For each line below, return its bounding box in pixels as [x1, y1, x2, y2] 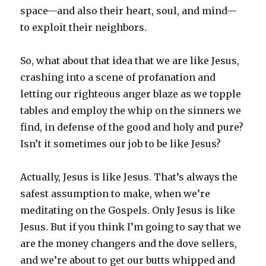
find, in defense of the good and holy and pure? [20, 121, 244, 133]
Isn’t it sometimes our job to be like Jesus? [20, 137, 221, 150]
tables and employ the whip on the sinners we [20, 104, 242, 116]
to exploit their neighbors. [20, 21, 147, 33]
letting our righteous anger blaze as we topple [20, 87, 242, 100]
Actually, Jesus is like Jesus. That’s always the [20, 170, 238, 183]
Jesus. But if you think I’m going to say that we [20, 220, 242, 233]
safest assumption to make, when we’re [20, 187, 211, 199]
